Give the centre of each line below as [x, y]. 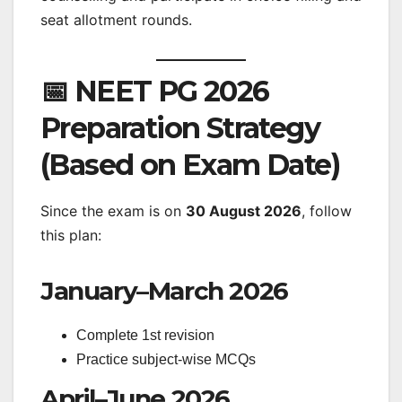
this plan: [71, 235]
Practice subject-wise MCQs [166, 359]
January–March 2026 [164, 290]
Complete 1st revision [145, 335]
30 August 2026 [244, 210]
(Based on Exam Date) [190, 164]
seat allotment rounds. [116, 19]
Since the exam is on [113, 210]
